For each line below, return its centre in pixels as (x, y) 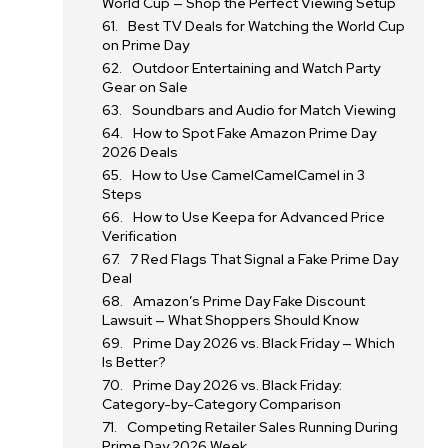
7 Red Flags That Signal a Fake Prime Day (264, 259)
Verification (140, 236)
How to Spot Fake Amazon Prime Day (255, 133)
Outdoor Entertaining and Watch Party (256, 68)
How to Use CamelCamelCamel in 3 (249, 175)
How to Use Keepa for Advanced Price (259, 217)
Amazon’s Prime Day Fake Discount (249, 301)
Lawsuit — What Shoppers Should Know (231, 320)
